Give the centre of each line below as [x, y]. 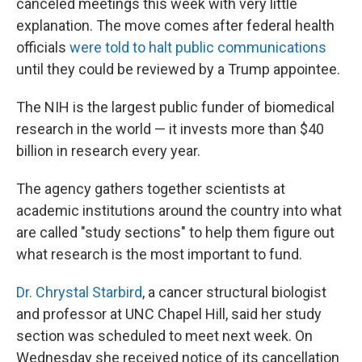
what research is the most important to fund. [159, 254]
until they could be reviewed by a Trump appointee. [178, 69]
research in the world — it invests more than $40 [170, 129]
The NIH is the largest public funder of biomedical [175, 107]
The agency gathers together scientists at [151, 189]
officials [43, 47]
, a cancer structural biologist [234, 292]
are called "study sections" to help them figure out [175, 232]
